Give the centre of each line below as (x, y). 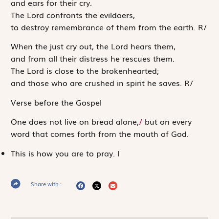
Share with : (46, 184)
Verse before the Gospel (56, 102)
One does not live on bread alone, (75, 121)
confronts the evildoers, (90, 14)
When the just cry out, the (61, 46)
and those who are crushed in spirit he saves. (98, 83)
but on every (167, 121)
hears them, (152, 46)
